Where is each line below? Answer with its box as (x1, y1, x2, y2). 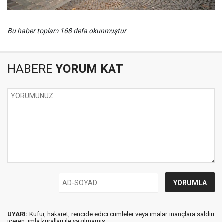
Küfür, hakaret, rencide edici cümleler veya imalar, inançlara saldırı (28, 210, 214, 218)
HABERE (7, 62, 53, 76)
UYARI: (7, 210, 28, 218)
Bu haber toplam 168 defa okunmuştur (7, 27, 126, 35)
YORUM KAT (53, 62, 123, 76)
